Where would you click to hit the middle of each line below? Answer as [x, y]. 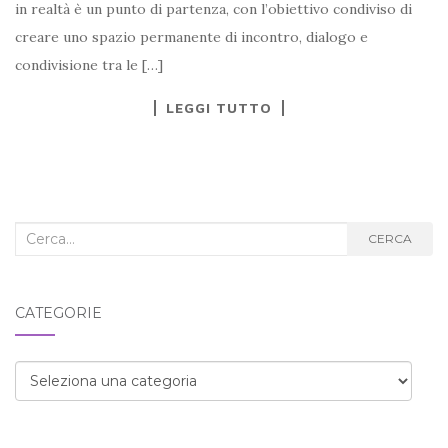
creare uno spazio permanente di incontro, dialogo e [191, 36]
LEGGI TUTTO [219, 107]
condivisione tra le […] [89, 64]
